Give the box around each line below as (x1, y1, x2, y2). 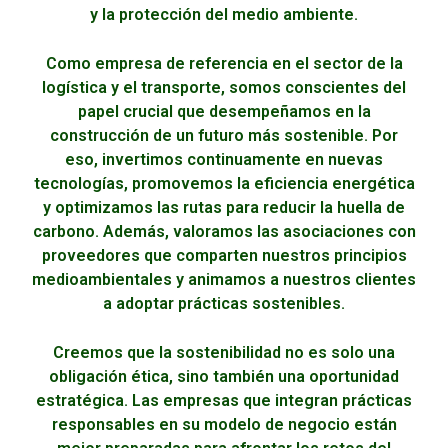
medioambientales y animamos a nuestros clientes (32, 270, 416, 290)
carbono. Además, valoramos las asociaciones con (32, 222, 416, 242)
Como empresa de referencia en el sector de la (45, 54, 403, 74)
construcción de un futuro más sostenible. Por (50, 126, 398, 146)
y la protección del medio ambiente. (90, 5, 358, 25)
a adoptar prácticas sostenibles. (103, 294, 345, 314)
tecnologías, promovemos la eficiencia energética (33, 174, 415, 194)
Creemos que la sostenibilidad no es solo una (53, 343, 395, 363)
